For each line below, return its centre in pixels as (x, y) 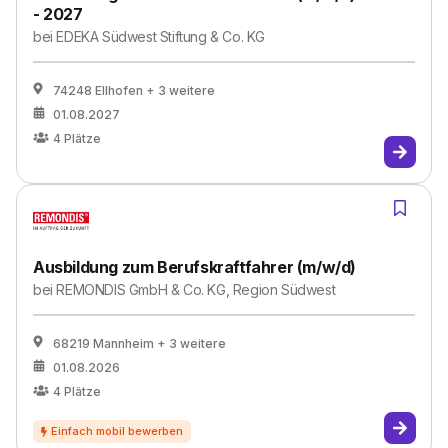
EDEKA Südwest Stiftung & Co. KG (161, 36)
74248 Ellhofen (98, 90)
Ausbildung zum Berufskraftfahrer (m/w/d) (194, 267)
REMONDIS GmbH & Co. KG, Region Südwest (196, 289)
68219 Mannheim (103, 343)
